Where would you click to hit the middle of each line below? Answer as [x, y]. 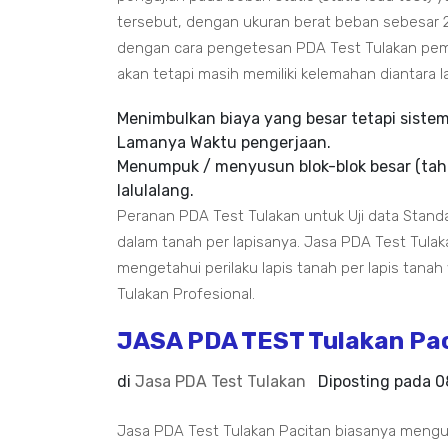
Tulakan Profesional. [186, 294]
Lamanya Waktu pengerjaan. [224, 142]
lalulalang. [155, 190]
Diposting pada [376, 381]
